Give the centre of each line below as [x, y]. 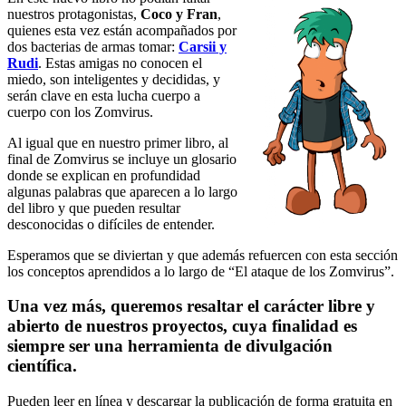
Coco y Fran [179, 14]
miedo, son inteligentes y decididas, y [114, 79]
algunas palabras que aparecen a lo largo [122, 191]
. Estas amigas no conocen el [120, 63]
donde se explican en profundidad [104, 175]
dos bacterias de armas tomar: [93, 46]
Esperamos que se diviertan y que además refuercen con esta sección [203, 255]
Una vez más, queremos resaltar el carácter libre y [191, 306]
